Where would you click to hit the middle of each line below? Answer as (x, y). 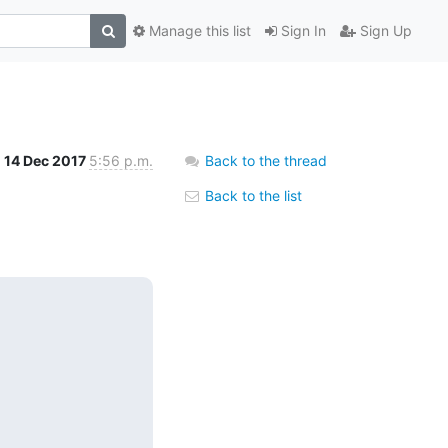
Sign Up (384, 31)
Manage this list (198, 31)
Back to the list (251, 195)
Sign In (301, 31)
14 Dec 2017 (46, 160)
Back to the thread (266, 160)
